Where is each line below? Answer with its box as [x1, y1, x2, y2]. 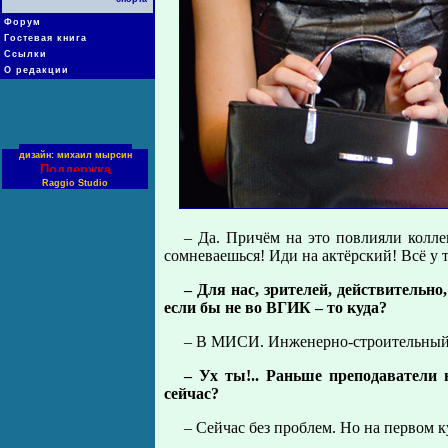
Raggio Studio [42, 178, 108, 188]
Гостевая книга [4, 33, 87, 43]
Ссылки [4, 49, 47, 59]
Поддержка [39, 162, 111, 177]
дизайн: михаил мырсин [18, 150, 132, 160]
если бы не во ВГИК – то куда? [163, 299, 387, 316]
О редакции [4, 65, 69, 75]
